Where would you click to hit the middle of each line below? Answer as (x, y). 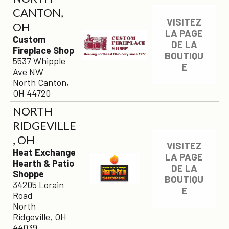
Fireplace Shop (43, 50)
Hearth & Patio (43, 163)
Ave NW (28, 72)
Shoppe (28, 174)
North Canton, (41, 82)
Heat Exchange (44, 152)
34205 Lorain (38, 185)
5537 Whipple (39, 61)
